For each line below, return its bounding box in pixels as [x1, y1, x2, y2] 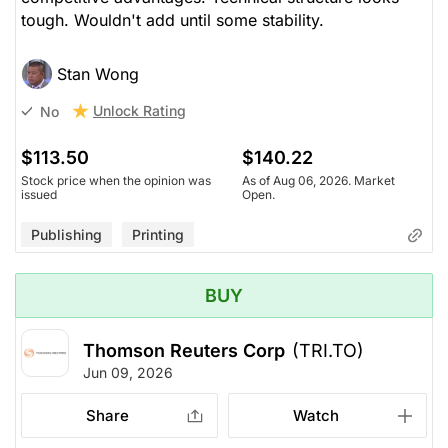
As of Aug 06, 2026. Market [241, 173, 395, 189]
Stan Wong [57, 64, 139, 85]
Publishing [31, 226, 102, 244]
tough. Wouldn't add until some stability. [21, 10, 324, 31]
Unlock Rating [93, 102, 186, 120]
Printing [132, 226, 184, 244]
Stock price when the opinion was [21, 173, 211, 189]
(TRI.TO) [292, 340, 364, 362]
